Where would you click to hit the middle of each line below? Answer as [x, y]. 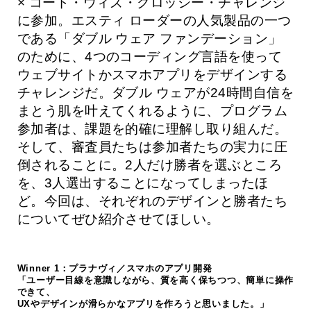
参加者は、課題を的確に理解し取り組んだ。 [152, 129]
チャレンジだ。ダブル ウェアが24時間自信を [155, 93]
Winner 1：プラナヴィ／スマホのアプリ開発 [115, 269]
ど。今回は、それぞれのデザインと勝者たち [152, 201]
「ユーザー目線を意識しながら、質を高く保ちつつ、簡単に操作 [155, 280]
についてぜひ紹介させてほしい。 [118, 219]
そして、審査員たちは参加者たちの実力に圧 [152, 147]
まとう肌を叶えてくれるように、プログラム [152, 111]
